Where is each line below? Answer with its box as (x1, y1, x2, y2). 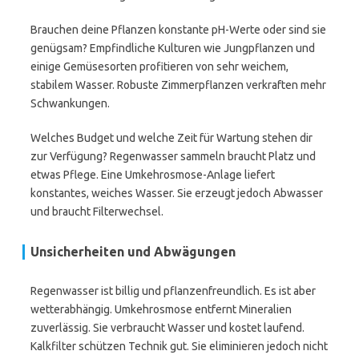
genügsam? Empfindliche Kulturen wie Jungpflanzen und (30, 42, 315, 54)
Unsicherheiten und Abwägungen (30, 244, 236, 259)
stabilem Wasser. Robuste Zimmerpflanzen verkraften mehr (30, 79, 326, 91)
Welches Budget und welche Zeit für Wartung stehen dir (30, 131, 313, 144)
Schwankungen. (30, 97, 110, 110)
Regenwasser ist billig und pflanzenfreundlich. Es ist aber (30, 284, 316, 297)
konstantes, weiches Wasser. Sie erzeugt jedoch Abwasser (30, 187, 323, 200)
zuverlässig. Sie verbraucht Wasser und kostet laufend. (30, 321, 305, 334)
